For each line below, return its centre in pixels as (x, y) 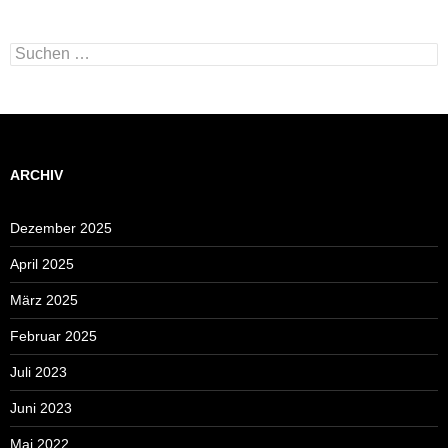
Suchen (33, 50)
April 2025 (42, 263)
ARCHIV (36, 174)
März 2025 (44, 299)
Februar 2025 (53, 335)
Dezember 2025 (61, 227)
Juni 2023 (41, 407)
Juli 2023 (38, 371)
